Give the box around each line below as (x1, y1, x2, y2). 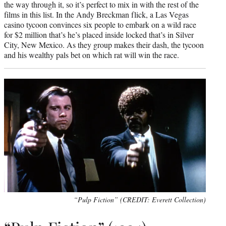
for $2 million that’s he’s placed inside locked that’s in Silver (4, 29, 194, 40)
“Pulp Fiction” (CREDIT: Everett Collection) (74, 194, 206, 204)
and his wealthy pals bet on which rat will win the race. (4, 49, 179, 60)
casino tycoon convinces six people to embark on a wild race (4, 19, 196, 30)
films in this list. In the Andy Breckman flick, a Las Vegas (4, 9, 189, 20)
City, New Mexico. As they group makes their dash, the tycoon (4, 39, 204, 50)
